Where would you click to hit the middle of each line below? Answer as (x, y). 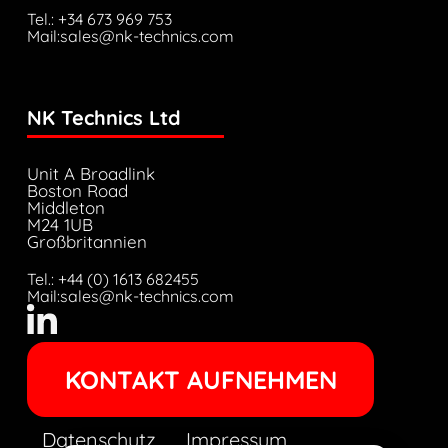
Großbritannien (86, 242)
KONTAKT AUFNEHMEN (200, 380)
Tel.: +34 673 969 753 (99, 19)
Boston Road (77, 191)
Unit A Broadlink (90, 174)
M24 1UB (59, 225)
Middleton (65, 208)
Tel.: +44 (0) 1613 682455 (112, 279)
